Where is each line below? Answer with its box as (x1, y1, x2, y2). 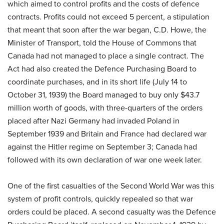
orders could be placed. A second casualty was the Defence (7, 205, 216, 217)
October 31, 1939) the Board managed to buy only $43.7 (7, 88, 199, 100)
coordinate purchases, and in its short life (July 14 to (7, 75, 187, 87)
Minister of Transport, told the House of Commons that (7, 36, 196, 48)
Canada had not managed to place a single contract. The (7, 49, 204, 61)
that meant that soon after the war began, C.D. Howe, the (7, 23, 206, 35)
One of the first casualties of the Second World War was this (7, 179, 214, 191)
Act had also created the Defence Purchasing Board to (7, 62, 196, 74)
